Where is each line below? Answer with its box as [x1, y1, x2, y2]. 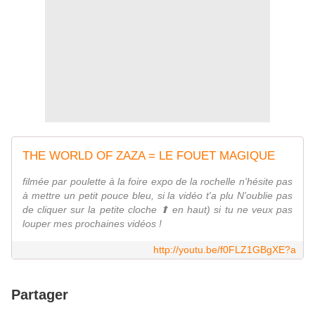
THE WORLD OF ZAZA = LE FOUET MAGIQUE [22, 149, 275, 163]
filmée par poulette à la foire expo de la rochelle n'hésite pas [22, 176, 292, 188]
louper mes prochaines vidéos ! [22, 218, 162, 230]
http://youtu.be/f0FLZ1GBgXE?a [153, 244, 296, 256]
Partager [11, 287, 68, 303]
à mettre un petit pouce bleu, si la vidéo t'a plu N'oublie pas [22, 190, 292, 202]
